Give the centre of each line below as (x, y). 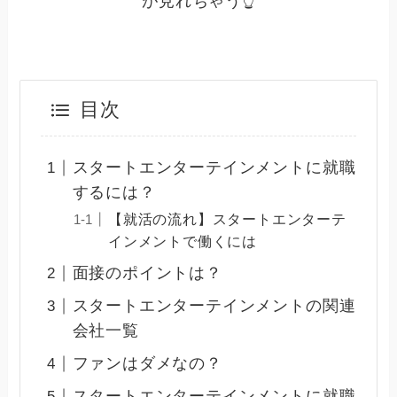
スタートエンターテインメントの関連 (214, 306)
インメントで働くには (182, 241)
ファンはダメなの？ (147, 364)
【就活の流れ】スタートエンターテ (227, 219)
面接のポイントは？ (147, 273)
